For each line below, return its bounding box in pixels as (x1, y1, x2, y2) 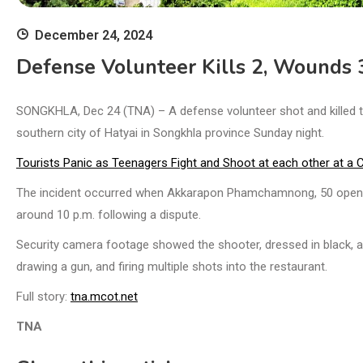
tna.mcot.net (70, 289, 138, 305)
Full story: (16, 289, 70, 305)
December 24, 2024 (35, 27, 152, 43)
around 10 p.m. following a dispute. (16, 207, 201, 223)
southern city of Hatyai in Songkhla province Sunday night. (16, 126, 324, 141)
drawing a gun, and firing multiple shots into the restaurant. (16, 259, 327, 275)
